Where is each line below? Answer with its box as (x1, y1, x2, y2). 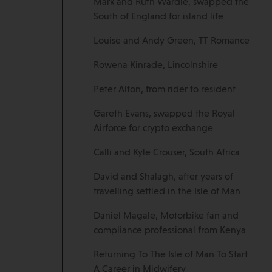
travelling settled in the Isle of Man (93, 187, 240, 197)
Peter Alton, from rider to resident (93, 85, 236, 95)
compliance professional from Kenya (93, 226, 246, 236)
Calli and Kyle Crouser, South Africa (93, 148, 240, 158)
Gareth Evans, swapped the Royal (93, 109, 235, 119)
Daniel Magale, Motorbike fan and (93, 211, 239, 221)
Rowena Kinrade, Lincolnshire (93, 61, 218, 70)
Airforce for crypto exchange (93, 124, 213, 134)
